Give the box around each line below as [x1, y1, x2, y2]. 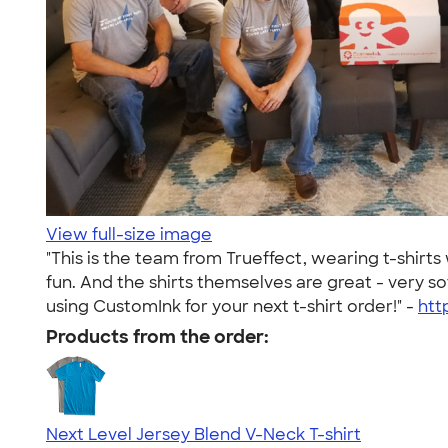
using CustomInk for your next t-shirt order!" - [46, 296, 418, 317]
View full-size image [46, 224, 212, 245]
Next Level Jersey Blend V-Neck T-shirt [46, 424, 361, 445]
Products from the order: [46, 325, 269, 349]
